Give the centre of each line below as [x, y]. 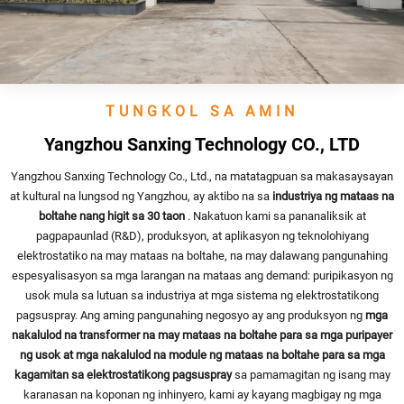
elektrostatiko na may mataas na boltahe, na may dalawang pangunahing [202, 255]
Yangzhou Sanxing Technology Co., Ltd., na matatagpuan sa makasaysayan [202, 176]
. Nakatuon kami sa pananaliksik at [276, 216]
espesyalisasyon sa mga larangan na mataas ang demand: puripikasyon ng [202, 275]
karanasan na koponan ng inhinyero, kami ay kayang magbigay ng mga [202, 394]
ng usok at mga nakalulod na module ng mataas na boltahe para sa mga [202, 354]
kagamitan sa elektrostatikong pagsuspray [124, 374]
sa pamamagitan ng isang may [312, 374]
